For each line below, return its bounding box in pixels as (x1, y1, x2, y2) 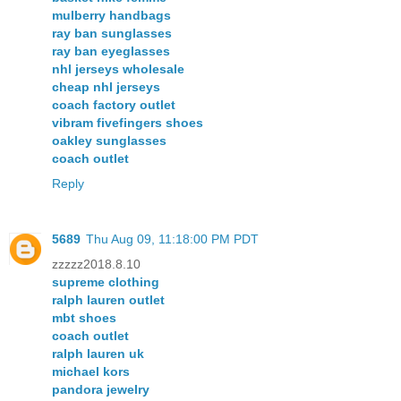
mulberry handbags (52, 8, 171, 23)
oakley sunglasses (52, 133, 166, 149)
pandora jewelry (52, 382, 149, 397)
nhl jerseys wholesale (52, 62, 184, 77)
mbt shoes (52, 311, 116, 326)
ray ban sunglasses (52, 26, 172, 41)
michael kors (52, 364, 130, 380)
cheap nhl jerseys (52, 80, 160, 95)
